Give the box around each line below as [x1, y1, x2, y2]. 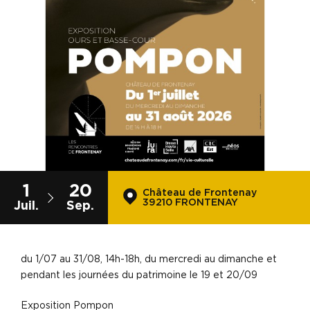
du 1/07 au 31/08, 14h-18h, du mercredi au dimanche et [21, 255, 277, 264]
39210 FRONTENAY [143, 197, 238, 208]
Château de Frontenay [143, 188, 257, 198]
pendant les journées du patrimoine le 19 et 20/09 [21, 271, 257, 280]
